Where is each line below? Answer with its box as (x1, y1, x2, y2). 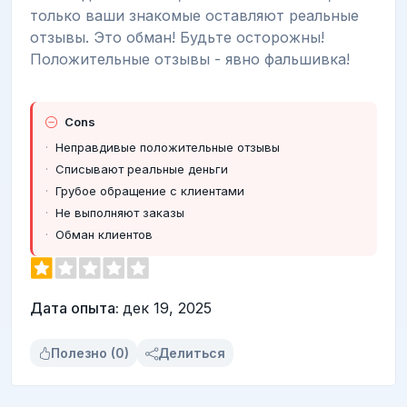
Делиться (158, 345, 225, 362)
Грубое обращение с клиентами (55, 184, 244, 199)
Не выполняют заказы (55, 205, 184, 221)
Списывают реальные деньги (55, 162, 228, 177)
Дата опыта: (30, 299, 123, 318)
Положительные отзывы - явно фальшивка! (30, 49, 350, 68)
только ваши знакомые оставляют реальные (30, 5, 359, 25)
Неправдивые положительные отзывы (55, 140, 280, 155)
